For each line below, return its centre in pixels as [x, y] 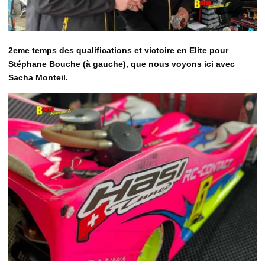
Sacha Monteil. [38, 78]
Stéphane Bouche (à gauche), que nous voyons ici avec [122, 64]
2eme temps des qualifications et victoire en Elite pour [118, 51]
